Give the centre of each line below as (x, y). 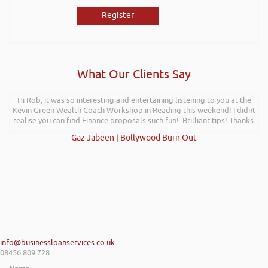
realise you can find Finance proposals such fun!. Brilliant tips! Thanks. (134, 120)
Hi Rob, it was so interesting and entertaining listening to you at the (134, 100)
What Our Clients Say (134, 74)
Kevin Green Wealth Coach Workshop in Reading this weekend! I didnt (134, 110)
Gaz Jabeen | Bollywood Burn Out (134, 138)
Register (118, 15)
